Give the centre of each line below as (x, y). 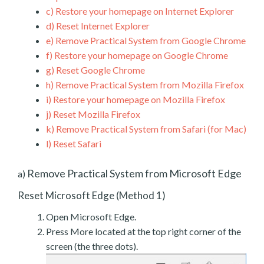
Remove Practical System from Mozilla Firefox (149, 84)
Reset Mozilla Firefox (96, 114)
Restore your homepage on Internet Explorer (144, 11)
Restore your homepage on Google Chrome (140, 55)
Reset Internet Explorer (102, 25)
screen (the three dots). (92, 246)
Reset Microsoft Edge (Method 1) (92, 195)
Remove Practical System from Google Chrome (150, 40)
